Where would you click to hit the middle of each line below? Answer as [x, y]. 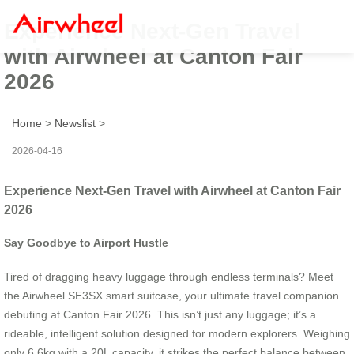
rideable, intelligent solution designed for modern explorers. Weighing [177, 333]
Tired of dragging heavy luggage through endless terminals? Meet [169, 276]
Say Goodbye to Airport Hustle [86, 243]
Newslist [75, 123]
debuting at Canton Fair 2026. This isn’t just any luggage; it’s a [160, 314]
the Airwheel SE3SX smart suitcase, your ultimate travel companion [171, 295]
